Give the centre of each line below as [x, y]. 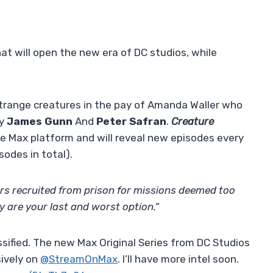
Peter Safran [131, 122]
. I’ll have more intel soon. [178, 259]
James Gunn [40, 122]
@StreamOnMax [79, 259]
